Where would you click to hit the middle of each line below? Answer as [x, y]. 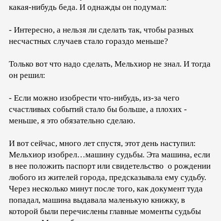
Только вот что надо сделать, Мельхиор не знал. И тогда [110, 64]
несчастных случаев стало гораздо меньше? [89, 41]
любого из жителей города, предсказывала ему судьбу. [108, 177]
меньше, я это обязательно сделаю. [72, 120]
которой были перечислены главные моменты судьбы [105, 211]
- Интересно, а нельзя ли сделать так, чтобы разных [101, 30]
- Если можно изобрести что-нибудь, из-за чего [94, 98]
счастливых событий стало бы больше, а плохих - [99, 109]
